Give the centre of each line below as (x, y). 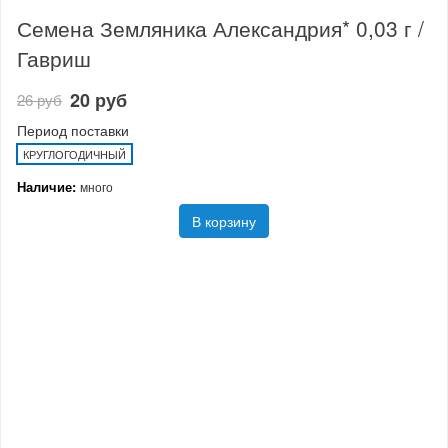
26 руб (39, 100)
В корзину (224, 221)
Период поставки (73, 130)
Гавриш (54, 57)
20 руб (98, 100)
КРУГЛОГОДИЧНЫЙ (74, 154)
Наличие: (48, 187)
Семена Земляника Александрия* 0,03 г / (220, 27)
